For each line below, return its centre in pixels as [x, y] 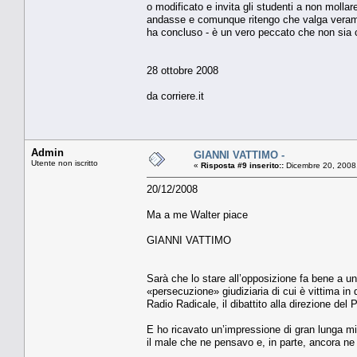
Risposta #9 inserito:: [242, 165]
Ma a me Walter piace [197, 214]
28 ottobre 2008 [182, 70]
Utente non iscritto [65, 163]
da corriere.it [175, 96]
